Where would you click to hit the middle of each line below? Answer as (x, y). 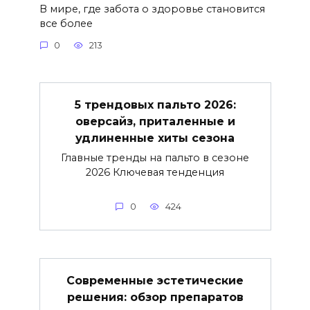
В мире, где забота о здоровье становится (152, 9)
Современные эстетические (155, 280)
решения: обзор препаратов (155, 297)
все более (66, 23)
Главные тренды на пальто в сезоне (155, 158)
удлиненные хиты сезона (155, 138)
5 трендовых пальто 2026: (155, 104)
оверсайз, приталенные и (155, 121)
